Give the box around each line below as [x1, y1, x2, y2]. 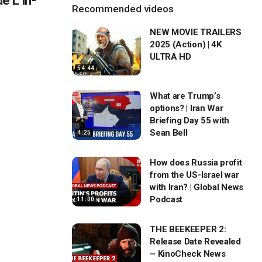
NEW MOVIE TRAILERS [150, 27, 242, 37]
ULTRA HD [150, 51, 191, 62]
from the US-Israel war [150, 170, 239, 181]
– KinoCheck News [150, 249, 226, 260]
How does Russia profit [150, 157, 242, 168]
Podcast [150, 194, 183, 205]
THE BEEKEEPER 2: [150, 224, 226, 235]
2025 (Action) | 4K [150, 39, 222, 50]
